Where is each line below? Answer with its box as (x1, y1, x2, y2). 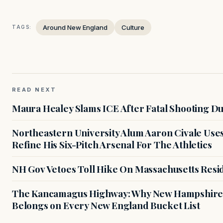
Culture (121, 23, 144, 31)
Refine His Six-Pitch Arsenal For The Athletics (12, 137, 212, 151)
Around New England (43, 23, 108, 31)
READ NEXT (12, 86, 57, 93)
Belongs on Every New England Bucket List (12, 198, 200, 212)
